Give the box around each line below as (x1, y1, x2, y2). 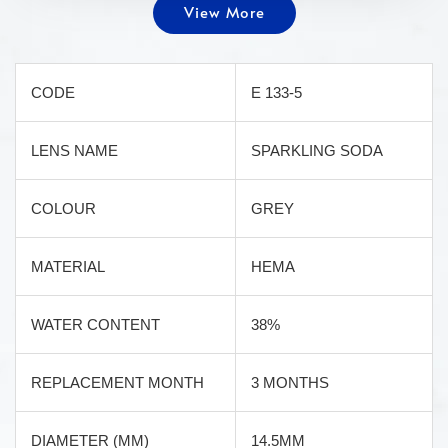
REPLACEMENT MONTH (31, 374, 204, 391)
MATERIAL (31, 258, 105, 275)
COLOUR (31, 200, 96, 217)
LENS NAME (31, 142, 118, 159)
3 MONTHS (251, 374, 329, 391)
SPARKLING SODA (251, 142, 383, 159)
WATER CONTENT (31, 316, 160, 333)
